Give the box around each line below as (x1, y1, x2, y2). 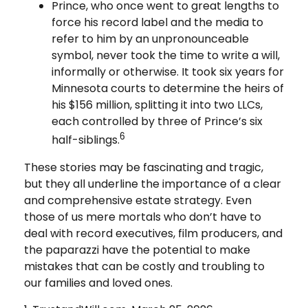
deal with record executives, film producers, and (24, 225, 283, 241)
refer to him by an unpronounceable (52, 30, 249, 47)
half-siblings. (52, 131, 120, 148)
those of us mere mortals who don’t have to (24, 208, 261, 225)
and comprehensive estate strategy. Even (24, 192, 252, 208)
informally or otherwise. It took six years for (52, 63, 284, 80)
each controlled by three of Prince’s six (52, 113, 263, 129)
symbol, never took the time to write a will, (52, 47, 280, 63)
